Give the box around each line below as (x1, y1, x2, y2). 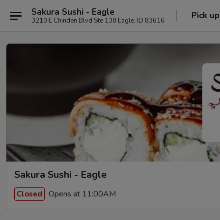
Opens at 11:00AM (47, 188, 116, 199)
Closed (17, 189, 42, 199)
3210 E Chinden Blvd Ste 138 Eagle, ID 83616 (54, 16, 165, 25)
